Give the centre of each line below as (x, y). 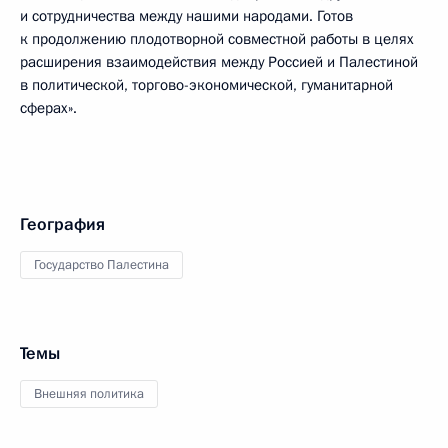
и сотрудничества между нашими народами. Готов (186, 16)
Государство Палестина (101, 265)
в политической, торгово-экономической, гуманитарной (206, 85)
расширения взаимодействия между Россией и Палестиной (219, 62)
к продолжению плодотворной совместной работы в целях (217, 39)
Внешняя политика (89, 394)
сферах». (48, 108)
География (62, 224)
